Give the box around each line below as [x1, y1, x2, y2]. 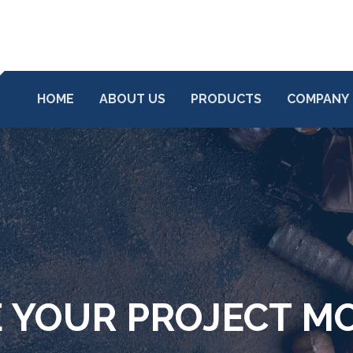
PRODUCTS [191, 91, 262, 106]
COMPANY [287, 91, 350, 106]
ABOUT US [99, 91, 166, 106]
